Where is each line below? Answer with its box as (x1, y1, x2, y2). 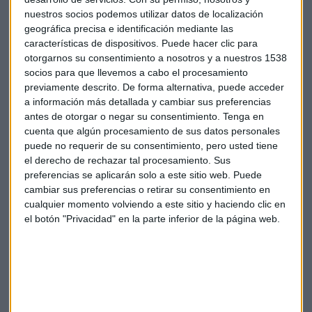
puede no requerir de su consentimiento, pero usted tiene (24, 139, 278, 151)
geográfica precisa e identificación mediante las (24, 22, 233, 34)
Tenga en (223, 110, 264, 122)
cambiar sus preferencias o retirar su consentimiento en (24, 183, 270, 195)
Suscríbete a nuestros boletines (60, 226, 252, 244)
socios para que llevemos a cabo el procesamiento (24, 66, 248, 78)
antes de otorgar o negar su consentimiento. (24, 110, 220, 122)
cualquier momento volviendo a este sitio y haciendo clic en (24, 198, 286, 210)
